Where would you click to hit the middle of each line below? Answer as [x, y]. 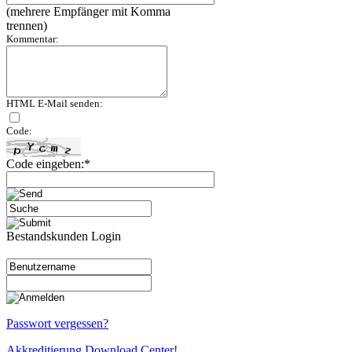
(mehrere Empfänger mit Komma [88, 12]
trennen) [27, 26]
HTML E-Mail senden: [55, 104]
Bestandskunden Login [64, 236]
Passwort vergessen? [57, 324]
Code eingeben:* [48, 164]
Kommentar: [33, 39]
